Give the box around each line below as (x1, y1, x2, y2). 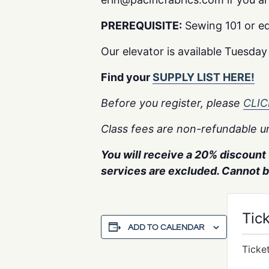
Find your (101, 71, 153, 83)
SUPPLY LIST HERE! (153, 71, 255, 83)
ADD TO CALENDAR (128, 223, 204, 232)
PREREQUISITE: (101, 19, 182, 32)
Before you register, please (101, 97, 243, 109)
